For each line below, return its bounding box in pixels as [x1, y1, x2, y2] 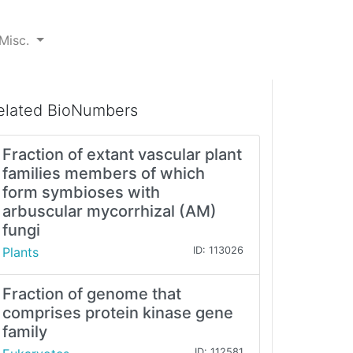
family [2, 322, 47, 342]
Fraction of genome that [2, 284, 181, 304]
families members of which [2, 164, 205, 184]
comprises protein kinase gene [2, 303, 233, 323]
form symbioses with [2, 183, 160, 203]
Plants [2, 244, 39, 261]
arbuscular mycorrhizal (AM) [2, 202, 217, 221]
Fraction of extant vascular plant [2, 145, 242, 165]
